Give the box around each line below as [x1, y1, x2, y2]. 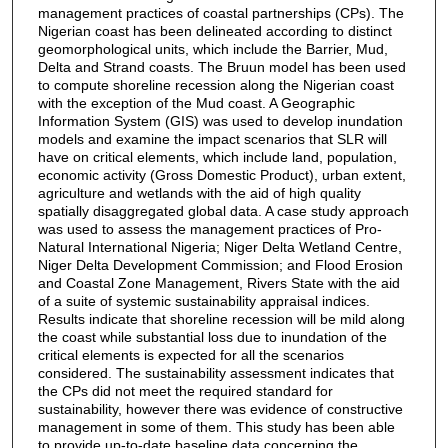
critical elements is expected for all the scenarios [37, 346, 344, 363]
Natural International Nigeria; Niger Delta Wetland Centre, [37, 238, 402, 255]
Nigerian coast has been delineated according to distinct [37, 22, 392, 39]
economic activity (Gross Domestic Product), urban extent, [37, 166, 406, 183]
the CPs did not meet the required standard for [37, 382, 333, 399]
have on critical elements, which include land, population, [37, 148, 397, 165]
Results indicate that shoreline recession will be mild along [37, 310, 405, 327]
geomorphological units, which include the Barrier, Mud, [37, 40, 388, 57]
